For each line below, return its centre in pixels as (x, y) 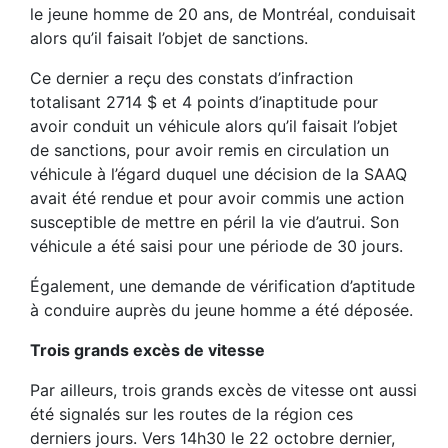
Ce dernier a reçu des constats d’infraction (191, 77)
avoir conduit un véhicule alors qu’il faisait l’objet (214, 125)
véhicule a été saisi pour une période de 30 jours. (216, 245)
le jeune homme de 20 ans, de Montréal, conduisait (223, 13)
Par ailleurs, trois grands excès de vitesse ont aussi (223, 389)
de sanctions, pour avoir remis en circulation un (209, 149)
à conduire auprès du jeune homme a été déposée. (221, 309)
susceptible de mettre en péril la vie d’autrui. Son (214, 221)
